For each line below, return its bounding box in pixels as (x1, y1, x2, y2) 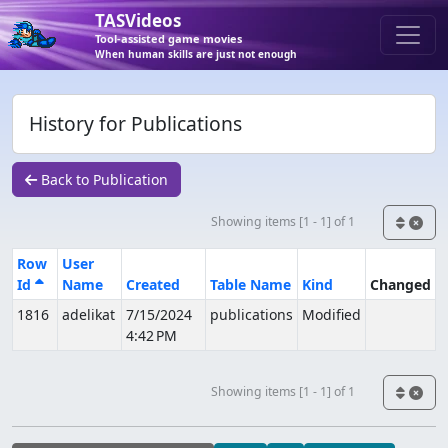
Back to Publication (37, 170, 168, 189)
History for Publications (29, 110, 242, 137)
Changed (370, 275, 431, 294)
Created (126, 275, 180, 294)
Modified (302, 305, 361, 324)
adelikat (62, 305, 115, 324)
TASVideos (95, 9, 181, 32)
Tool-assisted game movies (95, 31, 242, 46)
